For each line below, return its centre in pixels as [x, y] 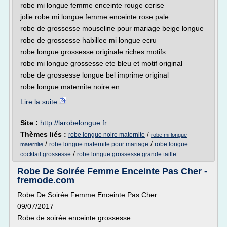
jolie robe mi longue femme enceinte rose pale [94, 17]
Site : [30, 123]
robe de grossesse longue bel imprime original [94, 75]
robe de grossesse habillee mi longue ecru [88, 40]
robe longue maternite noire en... [73, 87]
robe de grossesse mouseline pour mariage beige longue [112, 28]
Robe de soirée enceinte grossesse [74, 218]
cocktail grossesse [46, 154]
